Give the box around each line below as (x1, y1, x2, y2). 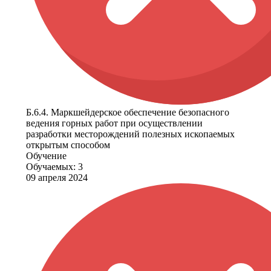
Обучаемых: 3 (26, 162, 83, 172)
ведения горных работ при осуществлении (26, 118, 203, 129)
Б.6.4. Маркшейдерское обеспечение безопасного (26, 107, 229, 118)
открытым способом (26, 140, 110, 151)
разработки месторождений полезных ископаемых (26, 129, 235, 140)
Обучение (26, 151, 67, 162)
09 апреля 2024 (26, 172, 88, 183)
